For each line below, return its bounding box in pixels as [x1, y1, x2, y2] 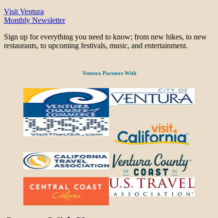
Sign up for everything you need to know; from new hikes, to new [4, 33, 207, 41]
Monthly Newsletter [4, 16, 65, 25]
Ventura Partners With [82, 70, 136, 76]
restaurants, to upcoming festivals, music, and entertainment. [4, 41, 188, 50]
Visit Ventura [4, 7, 44, 16]
